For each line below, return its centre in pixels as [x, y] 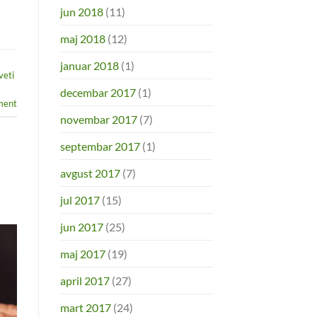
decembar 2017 [98, 92]
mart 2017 [85, 307]
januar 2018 [89, 65]
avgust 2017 [90, 173]
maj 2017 [82, 253]
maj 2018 [82, 38]
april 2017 [85, 280]
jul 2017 [80, 200]
